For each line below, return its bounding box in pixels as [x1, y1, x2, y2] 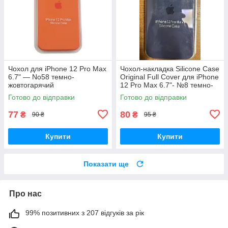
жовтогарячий [8, 80, 54, 89]
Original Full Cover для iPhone [120, 72, 219, 81]
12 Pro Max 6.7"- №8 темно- [120, 80, 213, 89]
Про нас [9, 189, 42, 198]
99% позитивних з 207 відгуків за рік [25, 208, 144, 217]
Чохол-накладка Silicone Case [120, 64, 219, 73]
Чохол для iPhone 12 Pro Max [8, 64, 106, 73]
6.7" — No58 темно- [8, 72, 74, 81]
